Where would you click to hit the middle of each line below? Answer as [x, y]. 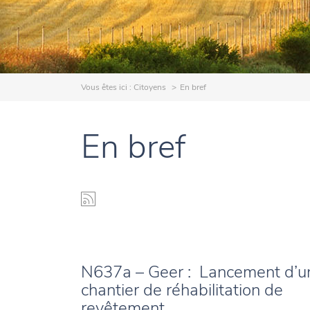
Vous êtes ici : [107, 87]
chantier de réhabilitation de [182, 290]
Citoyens [150, 87]
